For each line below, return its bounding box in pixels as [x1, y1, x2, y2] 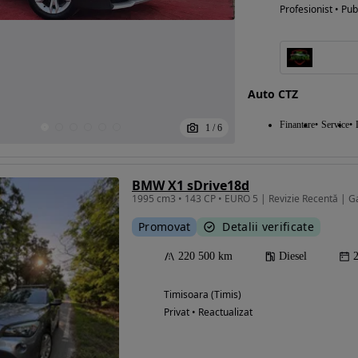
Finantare [279, 119, 315, 130]
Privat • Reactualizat [164, 305, 253, 319]
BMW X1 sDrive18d [132, 177, 249, 194]
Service [320, 119, 349, 130]
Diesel [279, 250, 307, 262]
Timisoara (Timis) [164, 288, 241, 301]
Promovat [138, 219, 191, 234]
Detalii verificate [222, 219, 314, 234]
